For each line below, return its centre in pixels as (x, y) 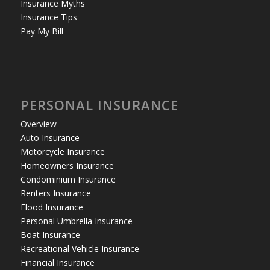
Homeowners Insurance (67, 165)
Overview (38, 124)
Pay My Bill (42, 31)
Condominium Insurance (68, 179)
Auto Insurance (50, 137)
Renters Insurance (55, 193)
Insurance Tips (49, 17)
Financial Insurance (57, 262)
